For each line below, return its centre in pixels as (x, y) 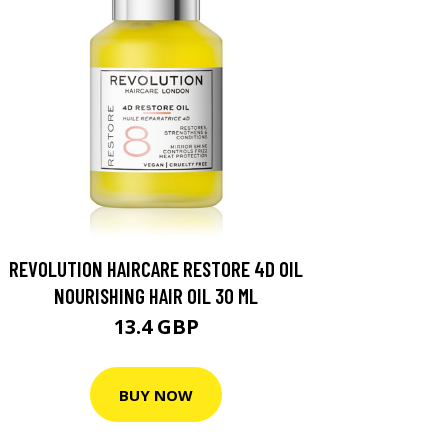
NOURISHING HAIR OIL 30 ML (156, 295)
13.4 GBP (156, 326)
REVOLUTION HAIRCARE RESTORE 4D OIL (156, 268)
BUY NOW (156, 394)
